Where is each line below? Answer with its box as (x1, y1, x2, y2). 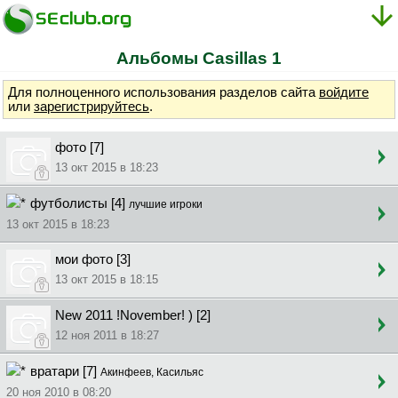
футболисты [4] (30, 195, 129, 211)
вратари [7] (30, 363, 100, 378)
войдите (319, 85, 369, 100)
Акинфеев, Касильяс (100, 365, 203, 378)
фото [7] (55, 139, 104, 155)
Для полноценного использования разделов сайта (8, 85, 319, 100)
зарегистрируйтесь (34, 99, 149, 115)
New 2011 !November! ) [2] (55, 307, 211, 322)
